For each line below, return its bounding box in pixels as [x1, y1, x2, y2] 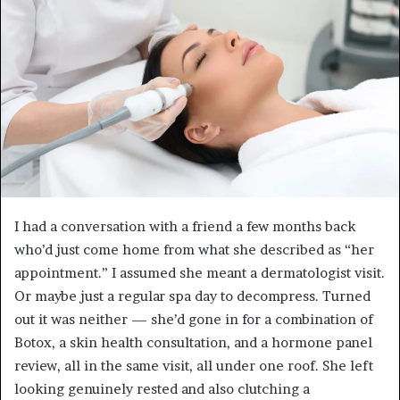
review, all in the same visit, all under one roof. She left [14, 356, 373, 374]
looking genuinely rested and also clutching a [14, 379, 310, 397]
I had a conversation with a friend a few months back [14, 217, 355, 235]
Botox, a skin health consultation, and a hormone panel [14, 333, 372, 351]
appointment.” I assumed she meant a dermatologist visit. [14, 263, 385, 281]
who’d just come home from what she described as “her [14, 240, 374, 258]
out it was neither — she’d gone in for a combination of [14, 310, 373, 328]
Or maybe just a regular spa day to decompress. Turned [14, 287, 371, 304]
